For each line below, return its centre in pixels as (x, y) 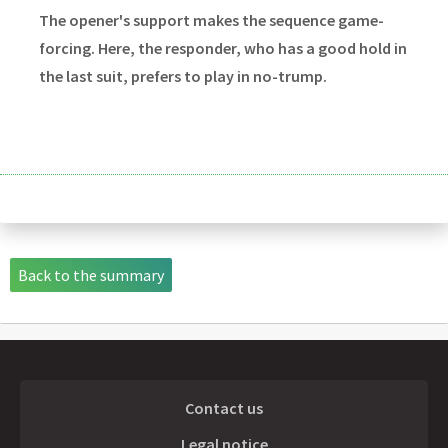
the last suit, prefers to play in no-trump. (182, 76)
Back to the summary (91, 275)
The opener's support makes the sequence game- (211, 20)
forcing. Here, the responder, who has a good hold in (222, 48)
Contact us (224, 407)
